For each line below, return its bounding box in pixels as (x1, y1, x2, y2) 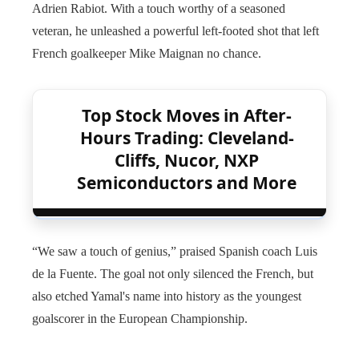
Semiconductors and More (77, 171, 296, 194)
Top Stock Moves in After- (82, 103, 292, 127)
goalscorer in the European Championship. (32, 311, 248, 325)
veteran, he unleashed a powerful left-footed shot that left (32, 23, 319, 38)
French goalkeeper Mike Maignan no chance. (32, 46, 261, 60)
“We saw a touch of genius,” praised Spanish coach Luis (32, 244, 317, 258)
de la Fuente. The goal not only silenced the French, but (32, 266, 313, 280)
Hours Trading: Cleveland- (79, 126, 294, 149)
